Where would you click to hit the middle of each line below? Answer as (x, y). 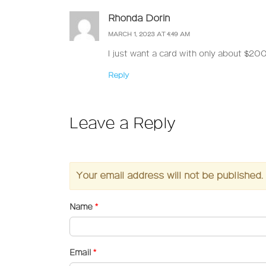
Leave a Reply (122, 124)
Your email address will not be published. (170, 176)
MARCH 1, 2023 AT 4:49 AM (149, 35)
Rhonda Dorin (139, 18)
